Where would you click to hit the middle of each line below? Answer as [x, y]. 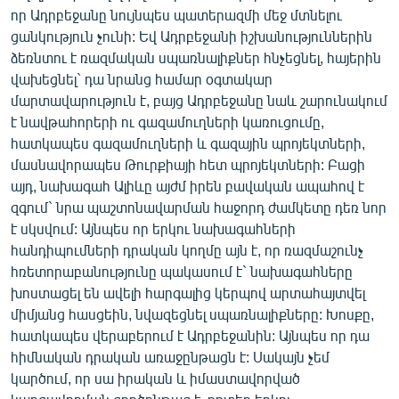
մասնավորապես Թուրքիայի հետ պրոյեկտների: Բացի [188, 164]
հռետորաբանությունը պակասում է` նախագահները [182, 271]
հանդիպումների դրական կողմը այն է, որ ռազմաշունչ [187, 249]
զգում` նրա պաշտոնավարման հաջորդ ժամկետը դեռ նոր [199, 207]
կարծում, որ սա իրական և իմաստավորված [155, 378]
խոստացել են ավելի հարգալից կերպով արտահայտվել [188, 292]
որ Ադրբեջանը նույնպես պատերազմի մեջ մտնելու [176, 14]
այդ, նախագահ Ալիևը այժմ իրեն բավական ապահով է [187, 185]
